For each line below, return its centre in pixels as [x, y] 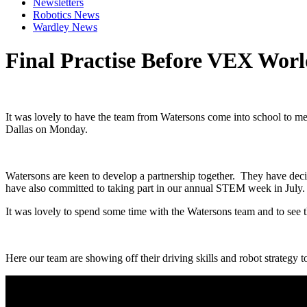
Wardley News [65, 27]
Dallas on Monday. [47, 130]
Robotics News [66, 14]
